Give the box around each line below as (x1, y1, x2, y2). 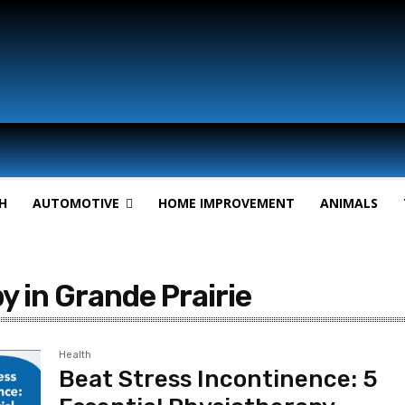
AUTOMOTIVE (33, 194, 119, 212)
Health (59, 349, 92, 361)
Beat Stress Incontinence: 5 (59, 365, 379, 393)
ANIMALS (320, 194, 378, 212)
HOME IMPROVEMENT (158, 194, 295, 212)
